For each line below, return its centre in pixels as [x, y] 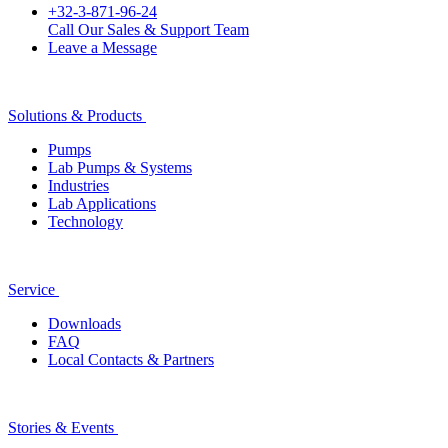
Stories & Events [61, 427]
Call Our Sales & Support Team [148, 29]
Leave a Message [102, 47]
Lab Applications [102, 203]
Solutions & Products [75, 115]
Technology [85, 221]
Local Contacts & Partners [131, 359]
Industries [78, 185]
